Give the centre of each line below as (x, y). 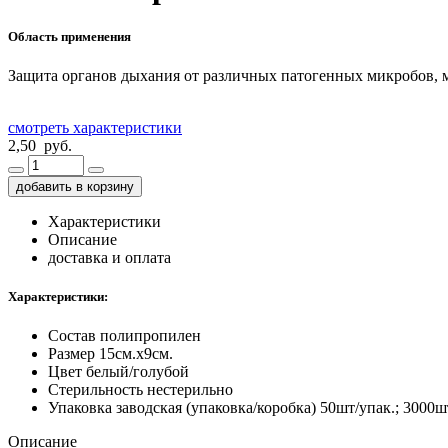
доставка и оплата (109, 257)
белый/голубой (137, 372)
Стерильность (95, 390)
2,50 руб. (40, 145)
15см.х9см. (136, 354)
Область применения (69, 36)
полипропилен (150, 336)
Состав (72, 336)
